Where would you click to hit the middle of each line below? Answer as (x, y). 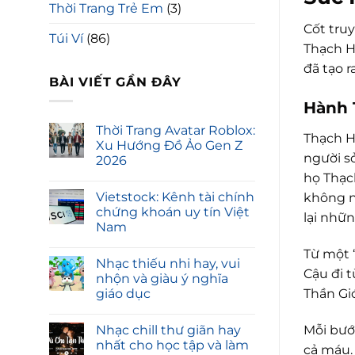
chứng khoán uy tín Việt (173, 212)
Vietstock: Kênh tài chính (175, 197)
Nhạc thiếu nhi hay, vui (168, 264)
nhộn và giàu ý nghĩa (162, 279)
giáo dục (123, 294)
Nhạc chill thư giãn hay (168, 330)
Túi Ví (66, 38)
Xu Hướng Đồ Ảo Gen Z (169, 146)
